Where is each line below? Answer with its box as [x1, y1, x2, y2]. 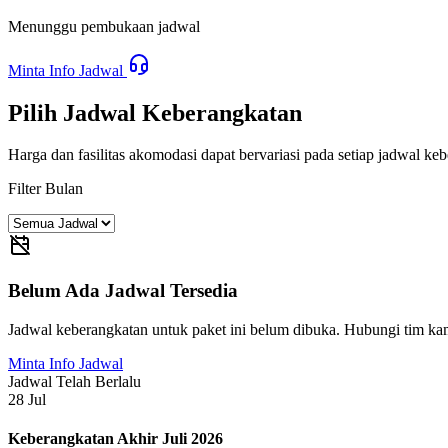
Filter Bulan [8, 180, 83, 198]
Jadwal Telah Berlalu [8, 372, 141, 390]
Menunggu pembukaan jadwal [8, 17, 200, 35]
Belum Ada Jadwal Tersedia [8, 280, 238, 302]
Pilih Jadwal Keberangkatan [8, 99, 302, 126]
